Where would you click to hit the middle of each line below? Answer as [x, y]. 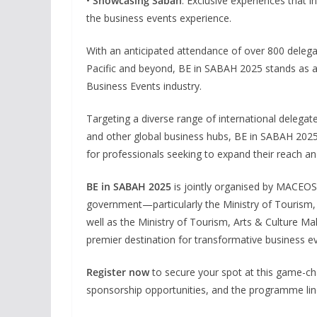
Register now [118, 272]
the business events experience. [159, 18]
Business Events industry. [144, 86]
